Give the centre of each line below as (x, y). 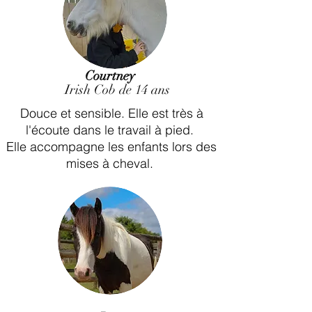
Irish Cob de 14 (101, 90)
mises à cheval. (111, 163)
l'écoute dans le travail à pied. (111, 130)
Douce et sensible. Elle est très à (111, 113)
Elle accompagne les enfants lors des (111, 147)
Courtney (110, 76)
